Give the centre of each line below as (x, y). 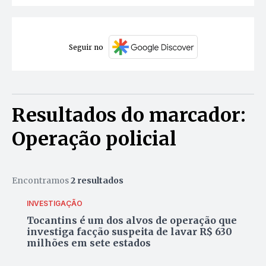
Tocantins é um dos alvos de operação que (132, 220)
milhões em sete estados (89, 243)
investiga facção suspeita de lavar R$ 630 (129, 231)
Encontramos (41, 181)
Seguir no (86, 47)
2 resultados (97, 181)
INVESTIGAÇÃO (55, 203)
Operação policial (94, 139)
